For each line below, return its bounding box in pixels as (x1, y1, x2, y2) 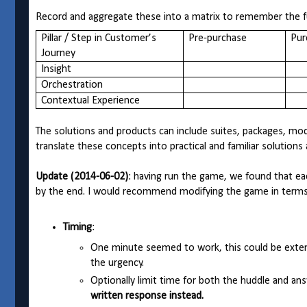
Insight (41, 64, 72, 75)
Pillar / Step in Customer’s (41, 33, 157, 45)
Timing (63, 222, 92, 234)
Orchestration (41, 79, 103, 91)
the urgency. (90, 258, 144, 269)
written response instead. (90, 291, 204, 302)
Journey (41, 48, 76, 60)
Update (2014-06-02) (36, 171, 128, 183)
